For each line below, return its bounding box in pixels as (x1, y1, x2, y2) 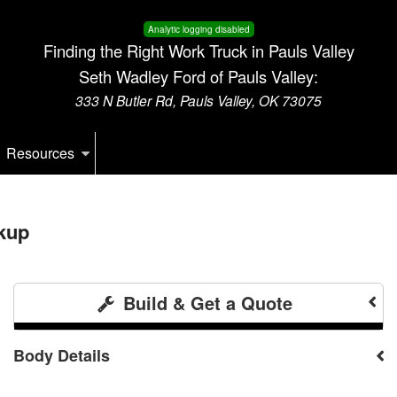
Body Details (13, 343, 111, 367)
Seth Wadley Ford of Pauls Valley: (79, 65, 318, 88)
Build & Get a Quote (117, 289, 292, 315)
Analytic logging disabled (147, 23, 250, 35)
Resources (6, 142, 75, 163)
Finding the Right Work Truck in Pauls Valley (43, 39, 354, 62)
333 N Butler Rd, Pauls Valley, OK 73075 (75, 90, 322, 110)
